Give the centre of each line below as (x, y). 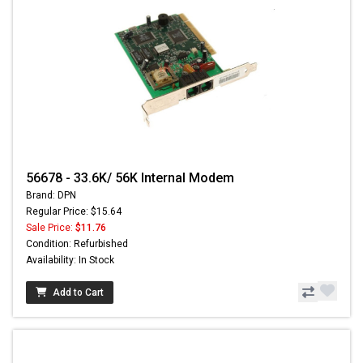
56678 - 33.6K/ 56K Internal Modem (130, 177)
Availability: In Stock (70, 260)
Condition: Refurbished (77, 243)
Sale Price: (51, 227)
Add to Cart (78, 292)
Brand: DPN (51, 195)
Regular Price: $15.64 (74, 211)
